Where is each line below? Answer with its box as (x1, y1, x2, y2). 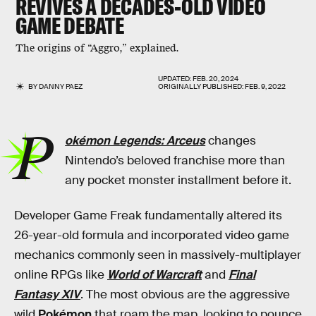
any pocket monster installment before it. (65, 173, 292, 188)
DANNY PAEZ (39, 82, 83, 91)
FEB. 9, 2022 (245, 82, 286, 91)
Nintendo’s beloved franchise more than (65, 153, 286, 168)
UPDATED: (158, 74, 193, 83)
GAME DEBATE (16, 11, 124, 39)
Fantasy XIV (14, 286, 80, 302)
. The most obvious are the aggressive (80, 286, 290, 302)
